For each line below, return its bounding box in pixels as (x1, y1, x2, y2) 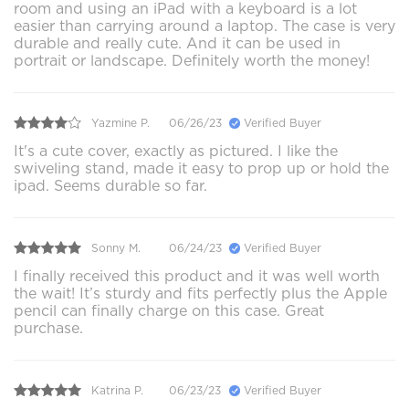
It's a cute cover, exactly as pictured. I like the (14, 142, 338, 161)
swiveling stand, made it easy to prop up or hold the (14, 160, 389, 178)
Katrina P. (91, 383, 143, 397)
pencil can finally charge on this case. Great (14, 302, 324, 320)
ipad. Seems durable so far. (14, 177, 207, 195)
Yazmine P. (91, 115, 150, 130)
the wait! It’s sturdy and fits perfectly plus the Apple (14, 285, 387, 303)
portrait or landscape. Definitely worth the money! (14, 52, 370, 70)
